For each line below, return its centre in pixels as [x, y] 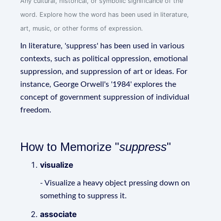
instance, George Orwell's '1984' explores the [98, 84]
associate [59, 214]
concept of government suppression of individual [105, 97]
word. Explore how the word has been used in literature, [105, 15]
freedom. [36, 110]
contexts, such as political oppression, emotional [104, 59]
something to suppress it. [84, 196]
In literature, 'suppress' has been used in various [103, 46]
